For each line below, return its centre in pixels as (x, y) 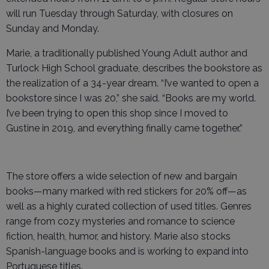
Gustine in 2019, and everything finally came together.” (124, 128)
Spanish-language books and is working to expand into (127, 251)
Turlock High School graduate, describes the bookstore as (134, 68)
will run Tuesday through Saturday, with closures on (119, 14)
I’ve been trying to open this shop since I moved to (117, 113)
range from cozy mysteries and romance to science (120, 221)
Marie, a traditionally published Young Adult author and (127, 53)
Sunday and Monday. (53, 29)
